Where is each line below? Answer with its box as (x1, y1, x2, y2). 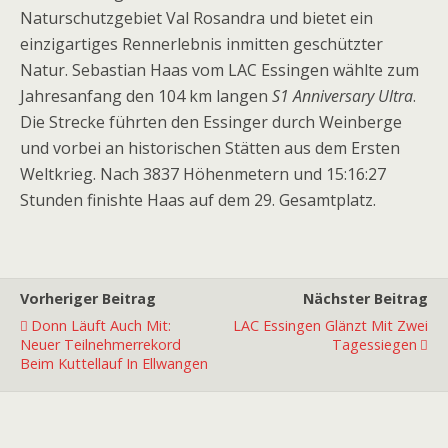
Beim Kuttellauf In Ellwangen (20, 354, 208, 373)
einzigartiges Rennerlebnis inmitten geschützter (20, 33, 383, 55)
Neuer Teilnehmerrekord (20, 335, 181, 354)
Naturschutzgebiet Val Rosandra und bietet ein (20, 7, 373, 29)
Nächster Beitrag (303, 289, 428, 308)
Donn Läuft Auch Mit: (31, 316, 171, 335)
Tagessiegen (332, 335, 417, 354)
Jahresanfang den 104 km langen (20, 85, 272, 107)
